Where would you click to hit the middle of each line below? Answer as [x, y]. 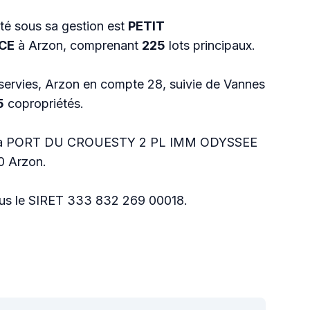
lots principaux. [210, 45]
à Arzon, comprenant [78, 45]
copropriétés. [44, 103]
